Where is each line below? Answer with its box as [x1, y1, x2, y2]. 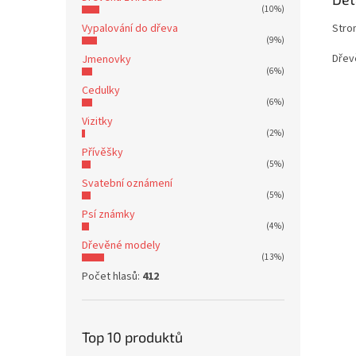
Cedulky [82, 83, 120, 99]
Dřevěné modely [82, 238, 161, 253]
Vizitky [82, 114, 113, 130]
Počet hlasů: [82, 269, 142, 284]
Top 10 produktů [82, 328, 183, 346]
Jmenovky [82, 52, 131, 68]
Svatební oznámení [82, 176, 172, 192]
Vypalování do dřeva [82, 21, 178, 37]
